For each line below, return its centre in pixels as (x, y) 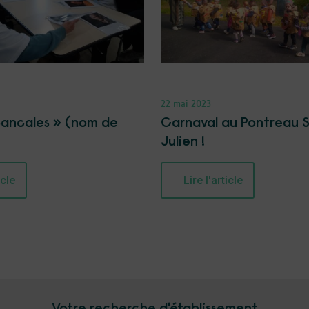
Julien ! (182, 142)
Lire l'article (213, 180)
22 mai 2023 (186, 104)
